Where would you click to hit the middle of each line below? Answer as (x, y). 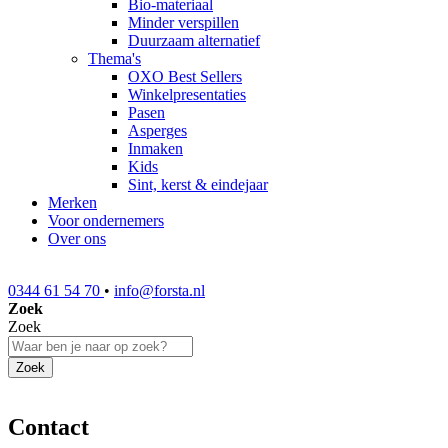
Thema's (114, 58)
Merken (72, 202)
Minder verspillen (183, 22)
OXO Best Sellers (185, 76)
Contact (48, 426)
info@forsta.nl (159, 290)
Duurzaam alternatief (194, 40)
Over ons (77, 238)
